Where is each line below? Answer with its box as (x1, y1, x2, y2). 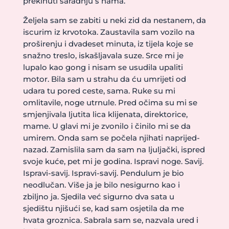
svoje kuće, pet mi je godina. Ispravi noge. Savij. (22, 156, 203, 166)
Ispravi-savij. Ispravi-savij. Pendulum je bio (22, 168, 184, 178)
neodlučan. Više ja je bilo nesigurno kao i (22, 180, 180, 190)
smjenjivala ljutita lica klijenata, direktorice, (22, 109, 188, 119)
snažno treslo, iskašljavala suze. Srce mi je (22, 51, 184, 60)
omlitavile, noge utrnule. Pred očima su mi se (22, 98, 197, 107)
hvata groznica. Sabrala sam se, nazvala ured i (22, 215, 198, 225)
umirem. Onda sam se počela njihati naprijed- (22, 133, 200, 143)
